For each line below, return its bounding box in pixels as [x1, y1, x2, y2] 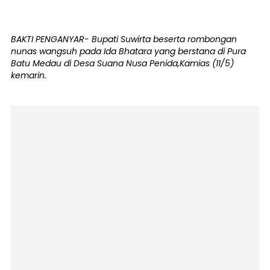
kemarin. [11, 69, 46, 81]
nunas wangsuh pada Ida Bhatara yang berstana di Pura [11, 45, 246, 57]
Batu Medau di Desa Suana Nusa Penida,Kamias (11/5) [11, 57, 234, 69]
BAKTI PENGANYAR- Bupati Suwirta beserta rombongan [11, 33, 237, 45]
